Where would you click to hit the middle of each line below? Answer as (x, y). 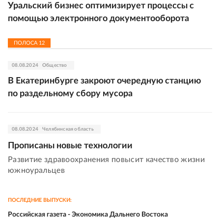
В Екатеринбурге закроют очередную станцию (104, 81)
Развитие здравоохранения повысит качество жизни (107, 160)
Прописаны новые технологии (70, 146)
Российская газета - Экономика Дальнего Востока (88, 215)
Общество (55, 66)
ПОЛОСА (26, 43)
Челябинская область (68, 129)
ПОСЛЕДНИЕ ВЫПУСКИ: (40, 200)
